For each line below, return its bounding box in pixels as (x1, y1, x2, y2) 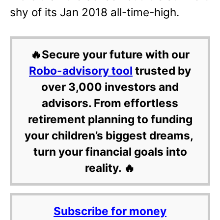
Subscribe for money (54, 204, 166, 218)
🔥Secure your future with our (30, 48, 190, 61)
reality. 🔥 (85, 161, 135, 175)
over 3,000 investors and (41, 80, 179, 94)
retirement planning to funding (27, 112, 192, 126)
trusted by (133, 64, 191, 78)
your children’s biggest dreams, (24, 129, 196, 142)
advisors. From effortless (42, 96, 178, 110)
